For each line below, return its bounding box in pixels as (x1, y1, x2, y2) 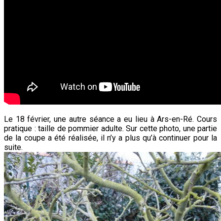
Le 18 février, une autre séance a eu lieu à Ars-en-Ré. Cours (4, 114, 217, 124)
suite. (4, 143, 23, 152)
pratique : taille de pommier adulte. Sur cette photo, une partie (4, 124, 217, 134)
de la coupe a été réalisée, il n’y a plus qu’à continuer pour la (4, 133, 217, 143)
